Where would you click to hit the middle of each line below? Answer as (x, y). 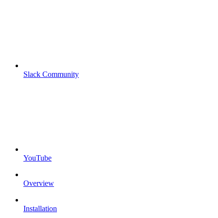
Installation (40, 208)
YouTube (37, 158)
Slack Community (51, 74)
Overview (39, 183)
